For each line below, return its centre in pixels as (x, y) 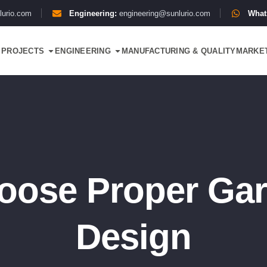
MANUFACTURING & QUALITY (178, 51)
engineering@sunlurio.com (164, 13)
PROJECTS (23, 51)
